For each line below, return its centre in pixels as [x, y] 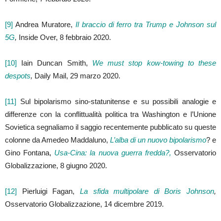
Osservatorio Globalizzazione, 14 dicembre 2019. [84, 204]
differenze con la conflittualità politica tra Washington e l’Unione [110, 114]
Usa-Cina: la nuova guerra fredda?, [113, 152]
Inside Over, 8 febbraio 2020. [65, 37]
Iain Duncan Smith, [55, 63]
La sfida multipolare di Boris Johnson [147, 191]
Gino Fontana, [30, 152]
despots [18, 75]
